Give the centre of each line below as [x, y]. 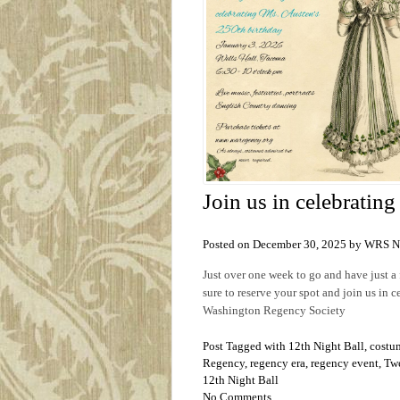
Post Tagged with [246, 346]
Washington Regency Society [274, 310]
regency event [345, 362]
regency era [278, 362]
